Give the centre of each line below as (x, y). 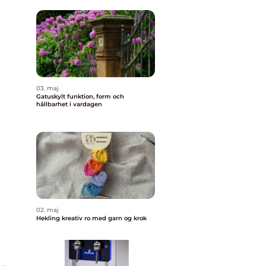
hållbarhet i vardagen (69, 104)
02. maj (47, 210)
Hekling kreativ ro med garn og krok (104, 218)
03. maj (47, 88)
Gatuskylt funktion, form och (52, 96)
